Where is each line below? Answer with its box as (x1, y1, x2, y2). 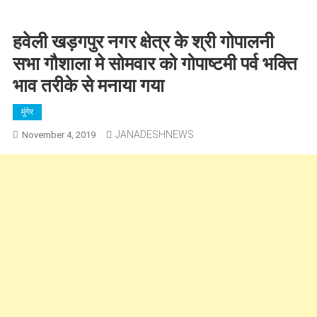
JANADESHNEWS (115, 129, 194, 140)
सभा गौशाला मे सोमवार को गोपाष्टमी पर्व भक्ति (12, 53, 297, 74)
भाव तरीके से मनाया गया (12, 75, 164, 96)
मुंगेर (21, 107, 33, 117)
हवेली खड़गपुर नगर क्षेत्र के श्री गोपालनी (12, 31, 274, 52)
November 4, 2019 (21, 129, 96, 140)
